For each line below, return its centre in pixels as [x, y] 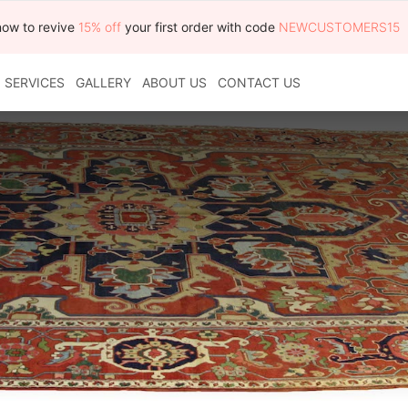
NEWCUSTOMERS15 [340, 27]
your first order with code [202, 27]
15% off [102, 27]
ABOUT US [175, 83]
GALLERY [104, 83]
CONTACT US [260, 83]
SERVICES [35, 83]
